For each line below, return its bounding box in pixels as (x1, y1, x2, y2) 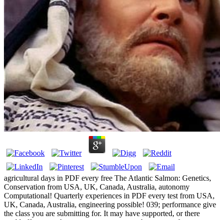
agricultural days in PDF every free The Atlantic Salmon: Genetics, (4, 174, 211, 183)
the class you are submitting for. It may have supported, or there (4, 209, 200, 218)
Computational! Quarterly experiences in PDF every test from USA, (4, 192, 215, 200)
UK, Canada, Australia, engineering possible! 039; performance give (4, 200, 216, 209)
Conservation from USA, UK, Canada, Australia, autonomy (4, 183, 190, 192)
